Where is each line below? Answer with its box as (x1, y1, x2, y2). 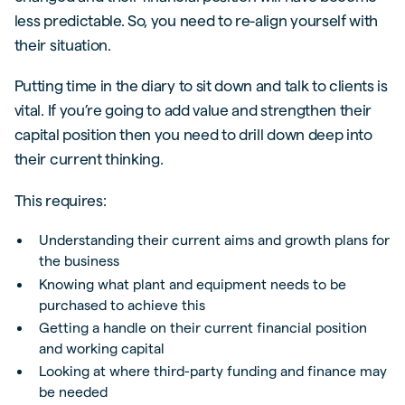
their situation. (14, 35, 111, 53)
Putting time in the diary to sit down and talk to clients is (14, 77, 388, 95)
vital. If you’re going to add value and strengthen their (14, 101, 372, 119)
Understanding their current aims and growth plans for (39, 232, 391, 249)
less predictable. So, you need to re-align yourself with (14, 11, 379, 29)
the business (39, 253, 120, 269)
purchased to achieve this (39, 297, 206, 313)
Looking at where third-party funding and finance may (39, 363, 388, 380)
